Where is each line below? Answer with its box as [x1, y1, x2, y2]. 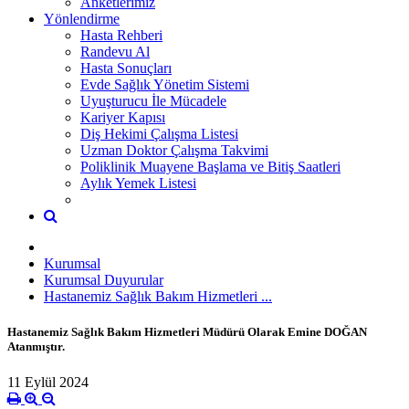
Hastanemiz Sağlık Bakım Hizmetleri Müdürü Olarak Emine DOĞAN [7, 324, 367, 339]
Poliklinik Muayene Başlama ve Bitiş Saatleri [80, 158, 341, 174]
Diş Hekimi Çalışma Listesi [80, 125, 238, 142]
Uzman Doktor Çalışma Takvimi [80, 142, 268, 158]
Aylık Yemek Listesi [80, 174, 196, 191]
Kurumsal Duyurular [44, 271, 163, 288]
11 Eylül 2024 [7, 374, 89, 391]
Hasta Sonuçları [80, 59, 172, 76]
